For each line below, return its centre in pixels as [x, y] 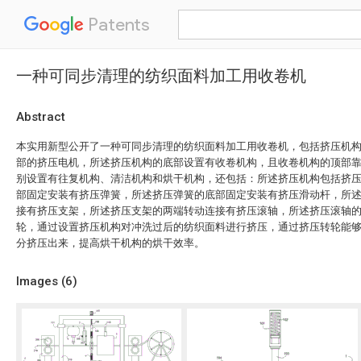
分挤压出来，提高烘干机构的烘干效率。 [110, 243]
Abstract [41, 117]
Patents [117, 25]
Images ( [41, 281]
